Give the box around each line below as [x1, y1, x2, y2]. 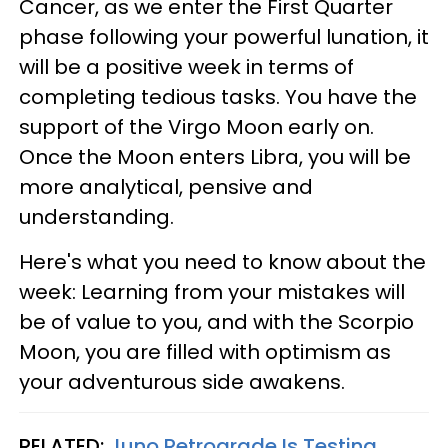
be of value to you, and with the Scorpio [19, 308, 414, 337]
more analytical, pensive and [19, 173, 313, 202]
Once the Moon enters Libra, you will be [19, 143, 411, 172]
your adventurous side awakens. [19, 368, 345, 397]
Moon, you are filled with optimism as [19, 338, 391, 367]
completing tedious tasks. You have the [19, 83, 417, 112]
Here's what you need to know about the [19, 248, 426, 277]
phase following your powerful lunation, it [19, 23, 429, 52]
